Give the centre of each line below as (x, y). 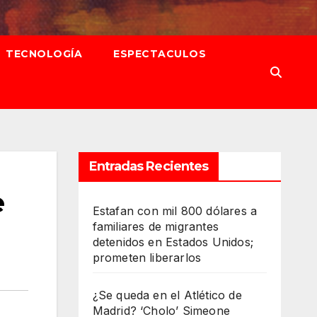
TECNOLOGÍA (44, 54)
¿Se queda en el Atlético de (167, 295)
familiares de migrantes (156, 226)
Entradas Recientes (149, 166)
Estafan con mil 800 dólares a (175, 211)
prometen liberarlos (147, 258)
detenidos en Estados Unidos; (173, 242)
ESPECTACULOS (160, 54)
